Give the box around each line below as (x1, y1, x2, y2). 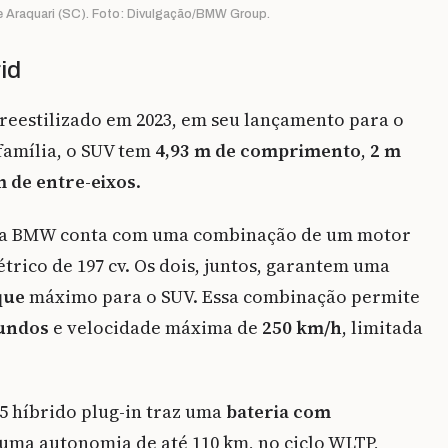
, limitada (342, 315, 423, 341)
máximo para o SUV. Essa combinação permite (25, 284, 420, 310)
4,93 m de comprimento (155, 138, 361, 164)
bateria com (226, 399, 331, 425)
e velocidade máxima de (49, 315, 262, 341)
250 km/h (262, 315, 342, 341)
